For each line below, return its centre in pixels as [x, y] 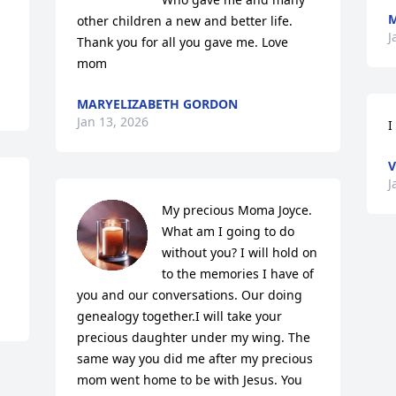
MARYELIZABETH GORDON [158, 104]
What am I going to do [228, 232]
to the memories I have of [238, 274]
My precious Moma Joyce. [237, 210]
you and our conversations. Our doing [190, 295]
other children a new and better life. [185, 21]
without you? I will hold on [240, 253]
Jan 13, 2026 [113, 122]
